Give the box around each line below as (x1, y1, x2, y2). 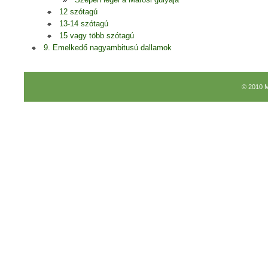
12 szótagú (59, 7, 98, 16)
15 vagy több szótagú (59, 31, 134, 40)
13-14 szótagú (59, 19, 108, 28)
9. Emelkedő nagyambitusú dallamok (44, 43, 172, 52)
